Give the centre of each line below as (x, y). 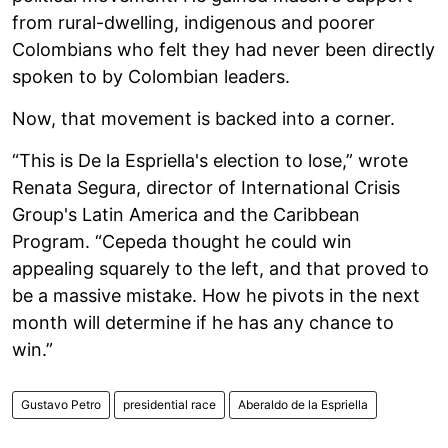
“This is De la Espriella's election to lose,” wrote (210, 160)
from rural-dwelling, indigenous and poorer (193, 22)
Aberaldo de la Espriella (303, 404)
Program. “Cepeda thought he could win (182, 241)
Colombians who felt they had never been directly (223, 49)
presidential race (169, 404)
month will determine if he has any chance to (203, 322)
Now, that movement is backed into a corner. (203, 118)
